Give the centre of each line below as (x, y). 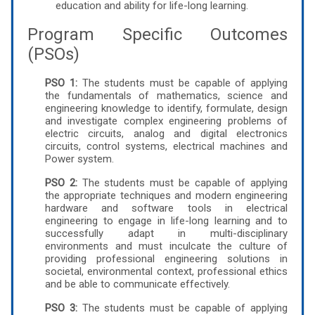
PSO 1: (61, 83)
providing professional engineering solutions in (166, 258)
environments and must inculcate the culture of (166, 246)
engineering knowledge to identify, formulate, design (166, 108)
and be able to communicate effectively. (137, 284)
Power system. (79, 159)
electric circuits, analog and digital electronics (166, 133)
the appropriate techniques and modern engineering (166, 195)
